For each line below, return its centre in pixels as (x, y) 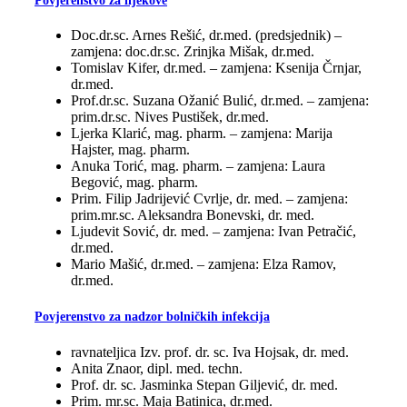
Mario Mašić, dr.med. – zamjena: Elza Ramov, (203, 264)
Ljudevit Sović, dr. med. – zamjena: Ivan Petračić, (213, 232)
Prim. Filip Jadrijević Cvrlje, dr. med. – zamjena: (209, 199)
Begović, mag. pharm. (134, 183)
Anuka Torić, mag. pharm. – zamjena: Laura (198, 166)
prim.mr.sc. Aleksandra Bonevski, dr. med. (193, 215)
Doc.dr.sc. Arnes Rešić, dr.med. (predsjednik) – (206, 35)
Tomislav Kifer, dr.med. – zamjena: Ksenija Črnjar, (216, 68)
